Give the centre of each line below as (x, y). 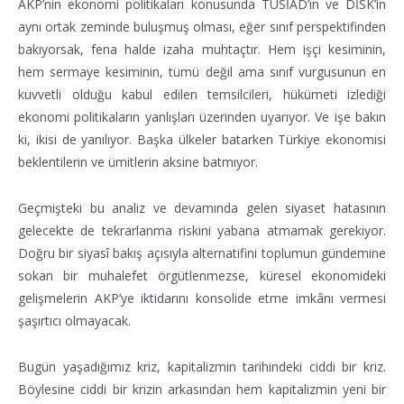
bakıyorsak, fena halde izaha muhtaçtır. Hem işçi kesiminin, (202, 49)
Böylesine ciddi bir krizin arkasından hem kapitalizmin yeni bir (202, 389)
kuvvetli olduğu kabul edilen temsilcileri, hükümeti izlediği (202, 94)
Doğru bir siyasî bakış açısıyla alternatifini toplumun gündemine (202, 252)
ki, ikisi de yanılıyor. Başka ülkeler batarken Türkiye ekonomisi (202, 139)
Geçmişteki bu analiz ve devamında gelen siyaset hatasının (202, 207)
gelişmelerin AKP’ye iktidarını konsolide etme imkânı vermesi (202, 298)
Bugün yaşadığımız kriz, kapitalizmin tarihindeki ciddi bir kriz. (202, 366)
